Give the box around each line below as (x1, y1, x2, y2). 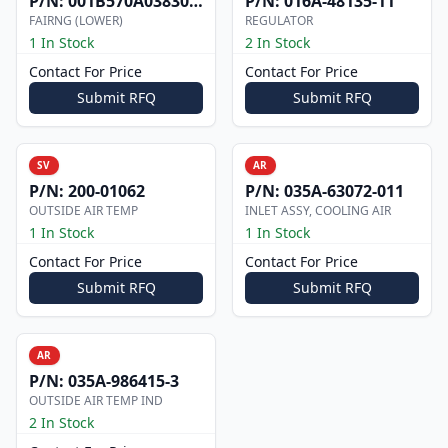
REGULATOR (245, 12, 313, 29)
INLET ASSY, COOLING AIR (245, 202, 391, 219)
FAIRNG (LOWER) (29, 12, 123, 29)
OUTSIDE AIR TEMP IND (29, 392, 163, 409)
